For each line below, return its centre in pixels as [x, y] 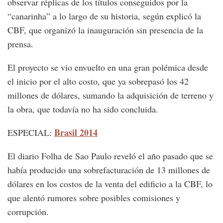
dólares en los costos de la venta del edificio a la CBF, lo [110, 184]
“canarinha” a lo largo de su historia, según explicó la [104, 16]
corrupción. [28, 212]
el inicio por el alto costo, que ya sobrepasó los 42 [98, 81]
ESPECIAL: [31, 132]
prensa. [20, 44]
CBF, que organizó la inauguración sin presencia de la [105, 30]
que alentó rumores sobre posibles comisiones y [94, 198]
